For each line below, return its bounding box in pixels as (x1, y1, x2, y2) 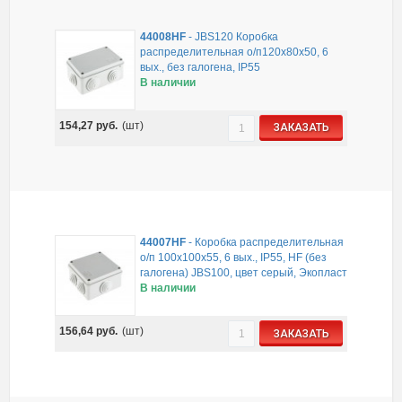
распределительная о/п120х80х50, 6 (139, 45, 328, 58)
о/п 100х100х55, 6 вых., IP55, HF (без (139, 251, 327, 265)
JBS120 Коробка (194, 30, 278, 43)
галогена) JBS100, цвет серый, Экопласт (139, 267, 347, 280)
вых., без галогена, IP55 (139, 60, 260, 74)
